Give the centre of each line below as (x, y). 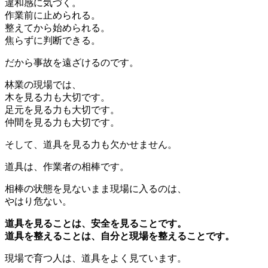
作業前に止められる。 (53, 15)
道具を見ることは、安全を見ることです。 (96, 223)
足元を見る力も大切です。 (62, 109)
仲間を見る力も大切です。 (62, 122)
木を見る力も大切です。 (57, 97)
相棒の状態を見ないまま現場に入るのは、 (96, 188)
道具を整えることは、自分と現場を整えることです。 (120, 236)
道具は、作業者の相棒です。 (67, 166)
